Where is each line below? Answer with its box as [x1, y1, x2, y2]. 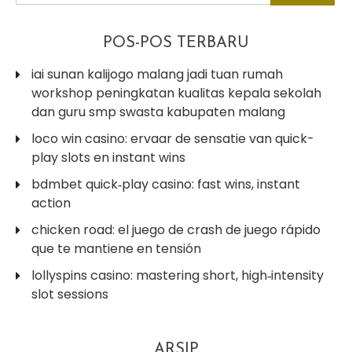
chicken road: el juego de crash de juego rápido [31, 220, 321, 239]
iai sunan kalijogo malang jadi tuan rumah [31, 64, 283, 83]
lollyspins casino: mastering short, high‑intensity [31, 266, 324, 284]
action [31, 193, 71, 212]
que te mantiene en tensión [31, 239, 201, 258]
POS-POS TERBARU [103, 35, 249, 51]
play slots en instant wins [31, 148, 185, 167]
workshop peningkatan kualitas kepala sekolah [31, 83, 321, 102]
